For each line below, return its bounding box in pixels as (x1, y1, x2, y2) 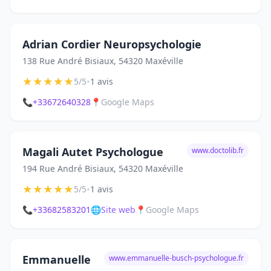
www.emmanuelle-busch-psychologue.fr (109, 253, 244, 263)
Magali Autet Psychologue (22, 145, 163, 159)
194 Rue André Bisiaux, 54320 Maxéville (22, 163, 183, 174)
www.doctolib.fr (192, 145, 244, 155)
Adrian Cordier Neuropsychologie (22, 37, 201, 51)
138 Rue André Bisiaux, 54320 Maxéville (22, 55, 183, 67)
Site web (101, 204, 135, 215)
